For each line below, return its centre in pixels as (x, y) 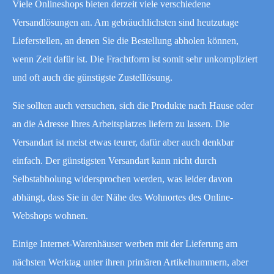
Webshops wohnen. (50, 215)
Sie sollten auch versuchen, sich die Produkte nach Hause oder (133, 105)
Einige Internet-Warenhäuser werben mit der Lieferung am (125, 243)
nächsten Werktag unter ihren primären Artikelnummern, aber (130, 262)
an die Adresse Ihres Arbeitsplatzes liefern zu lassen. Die (121, 124)
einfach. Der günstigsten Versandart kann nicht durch (114, 160)
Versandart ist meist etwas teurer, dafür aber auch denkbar (123, 142)
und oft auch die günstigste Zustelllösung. (92, 77)
